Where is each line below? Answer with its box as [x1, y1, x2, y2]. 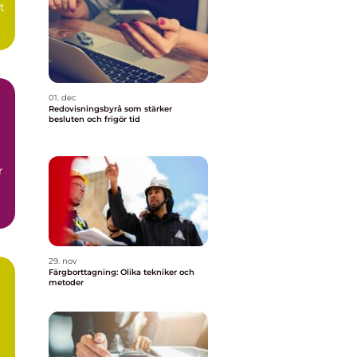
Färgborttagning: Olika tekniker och [49, 267, 194, 277]
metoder [49, 277, 84, 288]
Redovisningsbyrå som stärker [49, 104, 172, 114]
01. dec [49, 92, 76, 103]
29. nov [49, 256, 76, 266]
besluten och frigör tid [49, 114, 140, 124]
